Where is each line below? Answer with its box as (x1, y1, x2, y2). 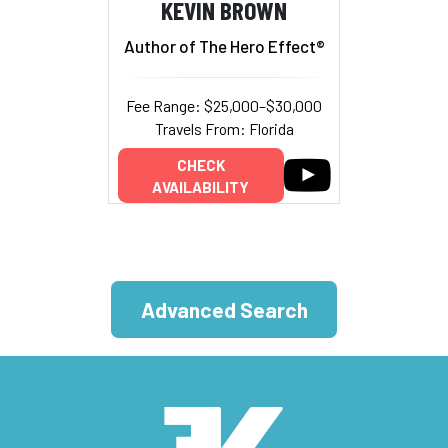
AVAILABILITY (152, 177, 249, 196)
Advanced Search (140, 297, 308, 323)
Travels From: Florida (154, 118, 294, 138)
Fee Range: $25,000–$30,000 (126, 95, 322, 115)
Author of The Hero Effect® (123, 35, 325, 56)
